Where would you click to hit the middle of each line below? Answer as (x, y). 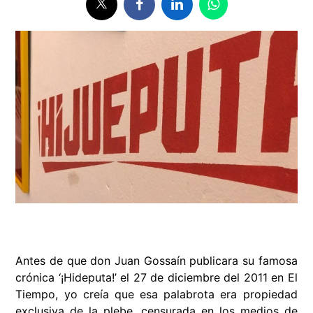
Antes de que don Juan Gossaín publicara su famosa (156, 261)
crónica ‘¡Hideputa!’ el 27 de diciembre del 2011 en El (156, 278)
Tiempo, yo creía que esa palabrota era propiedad (156, 294)
